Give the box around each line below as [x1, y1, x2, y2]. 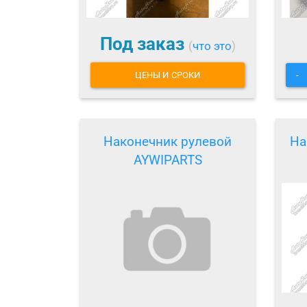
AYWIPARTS [133, 152, 202, 169]
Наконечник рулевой [103, 134, 232, 150]
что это [192, 38, 232, 53]
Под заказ [99, 33, 188, 54]
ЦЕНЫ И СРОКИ [134, 70, 201, 81]
